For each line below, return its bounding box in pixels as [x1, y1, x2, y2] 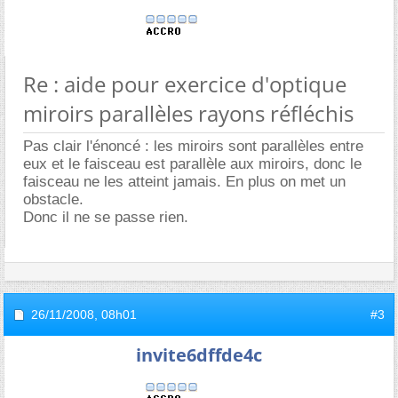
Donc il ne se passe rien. [23, 209, 188, 226]
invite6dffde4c [136, 343, 262, 367]
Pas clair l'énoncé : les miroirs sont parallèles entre [23, 138, 363, 155]
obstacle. [23, 191, 84, 208]
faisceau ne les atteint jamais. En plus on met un [23, 173, 346, 190]
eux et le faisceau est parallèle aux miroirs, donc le [23, 155, 362, 172]
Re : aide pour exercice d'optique [23, 69, 346, 99]
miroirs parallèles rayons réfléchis [23, 99, 354, 128]
